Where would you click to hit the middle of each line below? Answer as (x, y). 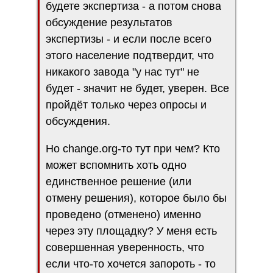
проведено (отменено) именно (123, 214)
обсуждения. (78, 121)
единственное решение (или (119, 181)
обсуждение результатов (109, 22)
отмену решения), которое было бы (136, 198)
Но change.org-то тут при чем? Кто (133, 148)
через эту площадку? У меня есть (131, 231)
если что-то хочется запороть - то (131, 264)
